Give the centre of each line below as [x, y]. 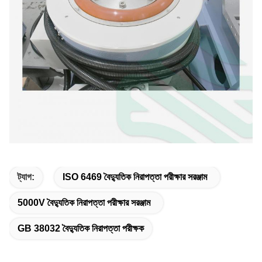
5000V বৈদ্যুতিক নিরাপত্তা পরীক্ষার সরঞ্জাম [84, 203]
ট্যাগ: [26, 177]
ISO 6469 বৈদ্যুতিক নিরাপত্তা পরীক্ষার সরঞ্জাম [135, 177]
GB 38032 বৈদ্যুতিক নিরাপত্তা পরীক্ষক [81, 229]
